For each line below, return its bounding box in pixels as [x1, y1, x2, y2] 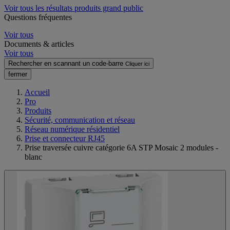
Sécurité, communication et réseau [25, 115, 135, 124]
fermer [8, 70, 27, 78]
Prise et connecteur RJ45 [25, 133, 105, 143]
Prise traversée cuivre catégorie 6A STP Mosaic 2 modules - [25, 143, 218, 152]
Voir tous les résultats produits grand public [4, 3, 143, 12]
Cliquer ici [125, 60, 149, 67]
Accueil [25, 87, 50, 97]
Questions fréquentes [4, 12, 72, 22]
